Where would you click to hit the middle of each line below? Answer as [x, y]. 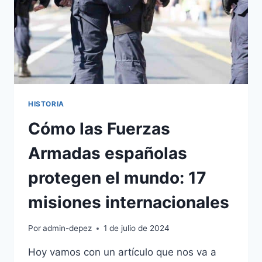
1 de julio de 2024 [137, 228]
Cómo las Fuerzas [99, 128]
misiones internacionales [129, 202]
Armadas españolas [108, 153]
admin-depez [68, 228]
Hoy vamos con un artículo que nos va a [122, 252]
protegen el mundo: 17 [117, 177]
